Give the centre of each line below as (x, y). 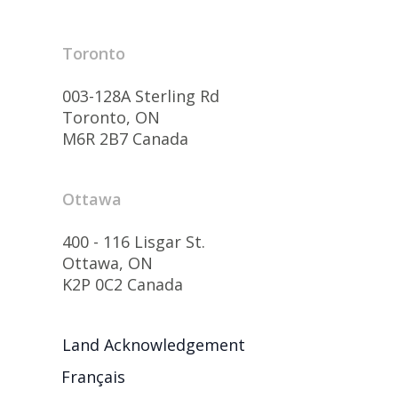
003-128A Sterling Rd (141, 96)
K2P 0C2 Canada (123, 284)
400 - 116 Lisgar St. (134, 241)
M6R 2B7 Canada (125, 138)
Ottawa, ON (107, 263)
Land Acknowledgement (154, 344)
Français (93, 377)
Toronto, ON (111, 117)
